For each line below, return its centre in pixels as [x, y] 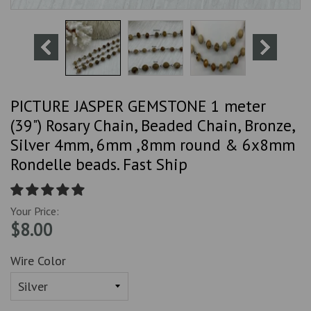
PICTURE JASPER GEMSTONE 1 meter [138, 106]
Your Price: [35, 211]
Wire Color [38, 261]
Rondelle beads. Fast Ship [99, 165]
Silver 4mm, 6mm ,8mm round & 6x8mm [153, 145]
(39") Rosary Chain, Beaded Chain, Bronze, [152, 126]
